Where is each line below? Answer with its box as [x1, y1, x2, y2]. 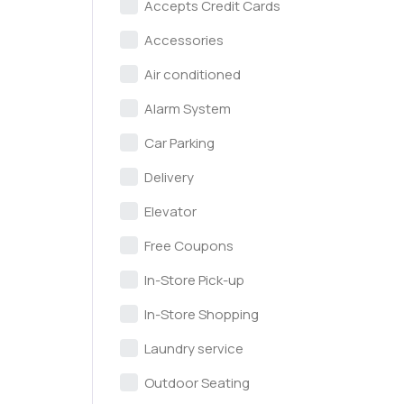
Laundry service [144, 339, 243, 358]
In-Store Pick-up [144, 271, 244, 289]
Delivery [144, 168, 194, 187]
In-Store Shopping [144, 305, 259, 324]
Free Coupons [144, 236, 234, 255]
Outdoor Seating [144, 373, 250, 392]
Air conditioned [144, 65, 241, 84]
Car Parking [144, 133, 215, 152]
